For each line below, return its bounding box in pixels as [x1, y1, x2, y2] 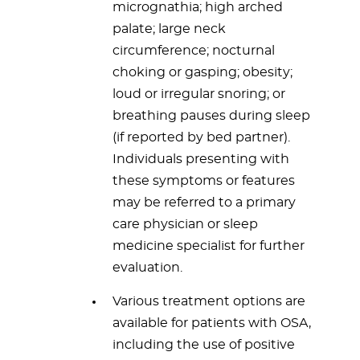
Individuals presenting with [112, 153, 289, 166]
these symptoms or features [112, 174, 295, 187]
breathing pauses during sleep [112, 109, 310, 122]
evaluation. [112, 261, 182, 274]
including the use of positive [112, 338, 295, 351]
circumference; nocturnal [112, 44, 275, 57]
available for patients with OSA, [112, 317, 311, 329]
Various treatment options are [112, 295, 305, 308]
